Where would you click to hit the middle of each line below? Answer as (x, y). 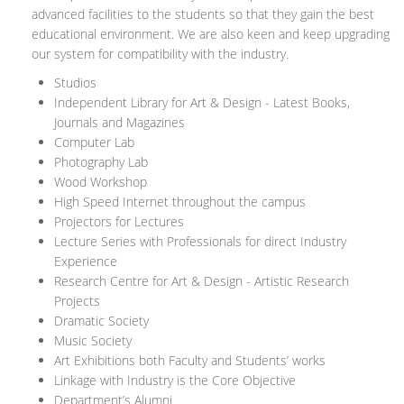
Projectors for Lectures (119, 222)
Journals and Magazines (119, 123)
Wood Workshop (101, 182)
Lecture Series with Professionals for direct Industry (200, 242)
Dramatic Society (101, 321)
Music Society (93, 341)
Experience (86, 262)
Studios (75, 83)
